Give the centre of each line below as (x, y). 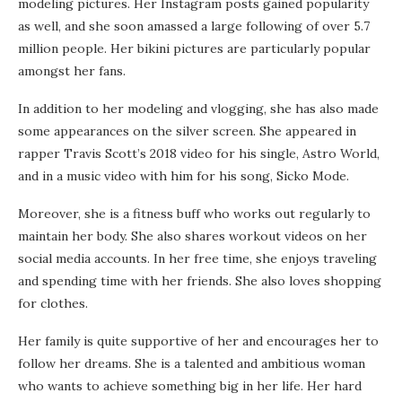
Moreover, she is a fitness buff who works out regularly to (194, 214)
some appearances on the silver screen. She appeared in (187, 131)
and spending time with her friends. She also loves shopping (200, 281)
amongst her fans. (72, 71)
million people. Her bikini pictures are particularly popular (194, 49)
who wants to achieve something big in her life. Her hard (190, 386)
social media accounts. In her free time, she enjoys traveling (197, 259)
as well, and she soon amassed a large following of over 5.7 (194, 26)
